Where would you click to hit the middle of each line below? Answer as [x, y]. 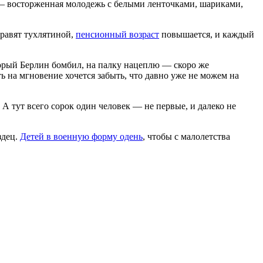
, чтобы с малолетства [186, 136]
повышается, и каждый [207, 34]
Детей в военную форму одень [81, 136]
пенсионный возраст [117, 34]
